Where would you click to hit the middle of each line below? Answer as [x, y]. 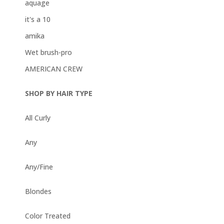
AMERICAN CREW [53, 69]
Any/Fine [39, 167]
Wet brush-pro [48, 52]
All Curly [37, 118]
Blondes [38, 191]
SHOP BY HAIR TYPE [58, 93]
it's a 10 [37, 19]
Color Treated [47, 216]
